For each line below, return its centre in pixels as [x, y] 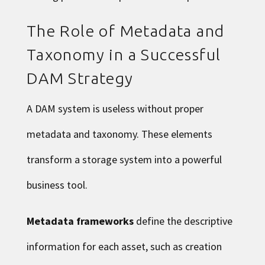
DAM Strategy [80, 78]
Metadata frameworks [80, 221]
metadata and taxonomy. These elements [119, 134]
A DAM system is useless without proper [115, 108]
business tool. [57, 185]
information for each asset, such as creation [124, 246]
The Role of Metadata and [125, 30]
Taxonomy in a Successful [124, 54]
